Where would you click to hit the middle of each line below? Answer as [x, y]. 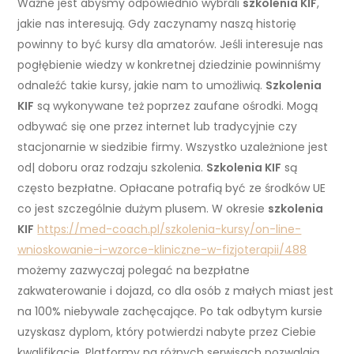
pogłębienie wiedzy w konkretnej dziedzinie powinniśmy [169, 65]
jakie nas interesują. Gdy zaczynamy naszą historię [157, 24]
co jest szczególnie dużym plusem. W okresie [143, 209]
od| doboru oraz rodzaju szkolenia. [112, 168]
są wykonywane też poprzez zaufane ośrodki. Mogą [176, 106]
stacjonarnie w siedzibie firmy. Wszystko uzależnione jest [173, 147]
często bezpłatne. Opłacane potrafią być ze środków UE [172, 188]
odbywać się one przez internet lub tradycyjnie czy [158, 127]
